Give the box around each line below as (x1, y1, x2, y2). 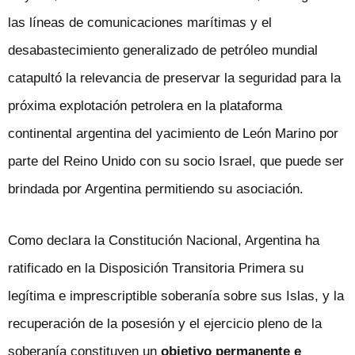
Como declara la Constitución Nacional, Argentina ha (8, 232, 319, 248)
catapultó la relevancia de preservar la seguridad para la (8, 71, 341, 86)
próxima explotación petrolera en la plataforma (8, 98, 282, 114)
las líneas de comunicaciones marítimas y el (8, 15, 272, 31)
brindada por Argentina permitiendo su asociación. (8, 181, 303, 197)
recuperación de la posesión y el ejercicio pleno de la (8, 315, 322, 331)
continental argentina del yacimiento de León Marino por (8, 126, 338, 142)
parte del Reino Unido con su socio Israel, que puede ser (8, 154, 344, 170)
